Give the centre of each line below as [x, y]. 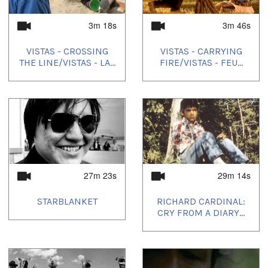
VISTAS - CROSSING [67, 51]
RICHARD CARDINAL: [201, 201]
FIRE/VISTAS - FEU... [201, 62]
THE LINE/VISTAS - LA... [67, 62]
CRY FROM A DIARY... [201, 212]
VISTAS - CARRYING [201, 51]
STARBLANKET [67, 201]
